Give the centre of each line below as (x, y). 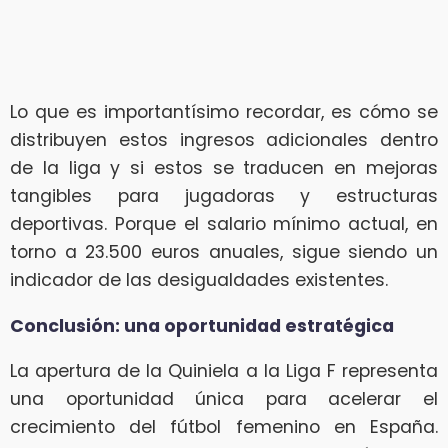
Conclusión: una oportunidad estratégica (202, 325)
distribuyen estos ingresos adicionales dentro (224, 140)
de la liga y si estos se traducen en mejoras (224, 168)
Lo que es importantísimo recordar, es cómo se (224, 112)
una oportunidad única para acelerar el (224, 399)
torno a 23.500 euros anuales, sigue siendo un (224, 252)
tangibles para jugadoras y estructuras (224, 196)
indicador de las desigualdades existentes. (199, 280)
